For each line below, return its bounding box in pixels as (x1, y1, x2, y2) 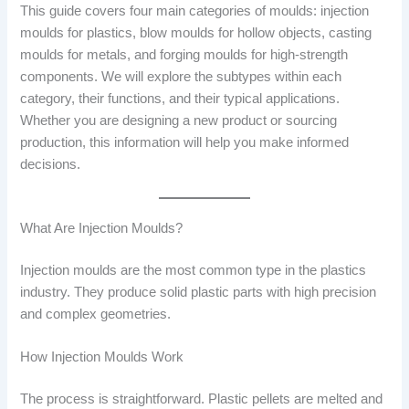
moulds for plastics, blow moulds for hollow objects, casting (20, 26, 372, 41)
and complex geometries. (20, 306, 172, 321)
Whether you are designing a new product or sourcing (20, 113, 338, 129)
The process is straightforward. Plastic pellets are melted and (20, 391, 383, 406)
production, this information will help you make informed (20, 135, 350, 151)
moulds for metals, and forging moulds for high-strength (20, 47, 349, 63)
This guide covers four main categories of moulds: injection (20, 4, 370, 19)
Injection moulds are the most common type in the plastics (20, 262, 367, 278)
